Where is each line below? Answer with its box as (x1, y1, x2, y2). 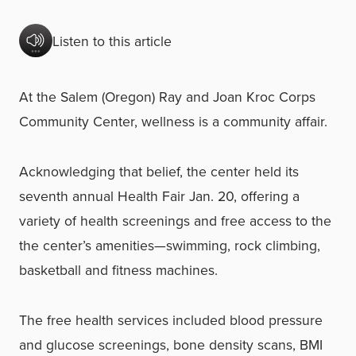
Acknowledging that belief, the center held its (19, 161, 299, 181)
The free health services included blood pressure (19, 310, 323, 330)
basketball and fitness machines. (19, 260, 218, 280)
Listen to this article (52, 30, 172, 51)
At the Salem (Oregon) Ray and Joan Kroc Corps (19, 87, 315, 106)
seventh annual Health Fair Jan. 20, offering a (19, 186, 300, 206)
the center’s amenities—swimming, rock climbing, (19, 235, 320, 255)
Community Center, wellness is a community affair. (19, 111, 327, 131)
